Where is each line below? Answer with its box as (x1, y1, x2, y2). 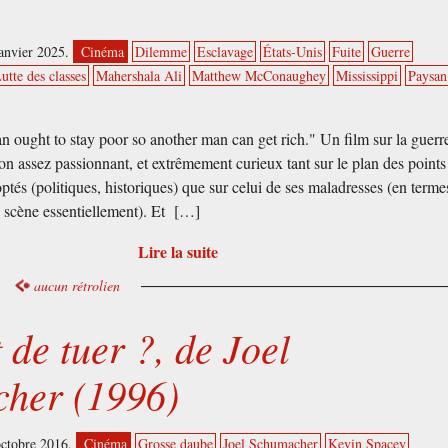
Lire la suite (137, 239, 218, 263)
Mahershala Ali (96, 65, 183, 85)
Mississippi (336, 65, 399, 85)
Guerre (371, 41, 411, 61)
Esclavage (197, 41, 254, 61)
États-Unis (263, 41, 323, 61)
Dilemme (135, 41, 188, 61)
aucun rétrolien (34, 275, 121, 295)
